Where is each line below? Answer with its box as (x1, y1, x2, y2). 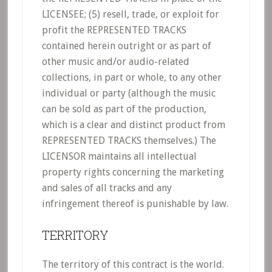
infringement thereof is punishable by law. (41, 198, 228, 209)
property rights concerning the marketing (41, 166, 224, 178)
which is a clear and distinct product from (41, 119, 225, 131)
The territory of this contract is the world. (41, 259, 224, 270)
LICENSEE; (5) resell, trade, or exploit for (41, 8, 219, 20)
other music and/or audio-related (41, 56, 189, 67)
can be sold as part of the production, (41, 103, 206, 115)
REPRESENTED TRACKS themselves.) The (41, 135, 216, 146)
